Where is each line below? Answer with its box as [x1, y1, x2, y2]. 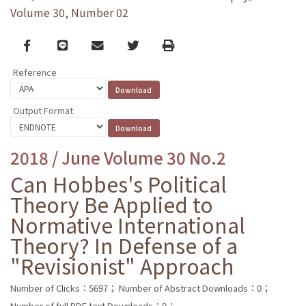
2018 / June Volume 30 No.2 [10, 145, 226, 169]
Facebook [23, 36, 79, 53]
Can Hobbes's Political [10, 168, 227, 199]
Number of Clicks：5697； [10, 281, 117, 294]
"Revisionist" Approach [10, 250, 234, 281]
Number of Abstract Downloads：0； [119, 281, 270, 294]
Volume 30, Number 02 [10, 4, 128, 21]
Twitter [126, 36, 168, 53]
